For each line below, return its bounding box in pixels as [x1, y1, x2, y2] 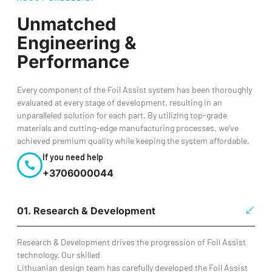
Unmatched [17, 13, 116, 35]
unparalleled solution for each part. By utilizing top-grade [17, 110, 227, 120]
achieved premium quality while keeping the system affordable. [17, 135, 250, 146]
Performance [17, 51, 129, 72]
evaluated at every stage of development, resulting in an [17, 97, 222, 107]
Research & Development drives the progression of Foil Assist [17, 237, 246, 247]
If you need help [42, 152, 103, 162]
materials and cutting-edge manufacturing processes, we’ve [17, 123, 239, 133]
